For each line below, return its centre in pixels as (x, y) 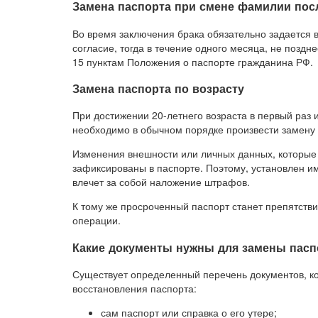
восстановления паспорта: (135, 288)
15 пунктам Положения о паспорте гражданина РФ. (193, 61)
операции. (97, 220)
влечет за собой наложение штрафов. (161, 182)
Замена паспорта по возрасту (158, 88)
